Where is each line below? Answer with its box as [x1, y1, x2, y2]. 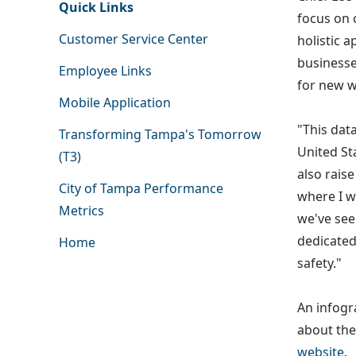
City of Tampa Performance [58, 180, 223, 198]
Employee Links [58, 62, 152, 80]
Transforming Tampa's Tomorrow [58, 126, 261, 144]
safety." [297, 254, 342, 273]
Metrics [58, 202, 104, 220]
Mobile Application [58, 94, 171, 112]
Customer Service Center [58, 30, 208, 48]
